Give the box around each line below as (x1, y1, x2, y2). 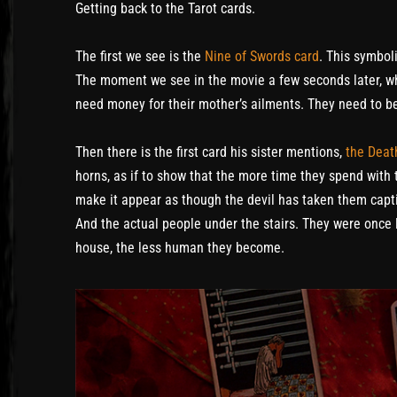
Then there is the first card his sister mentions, (75, 144, 346, 161)
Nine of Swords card (205, 48, 319, 66)
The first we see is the (75, 48, 205, 66)
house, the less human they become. (75, 239, 284, 257)
